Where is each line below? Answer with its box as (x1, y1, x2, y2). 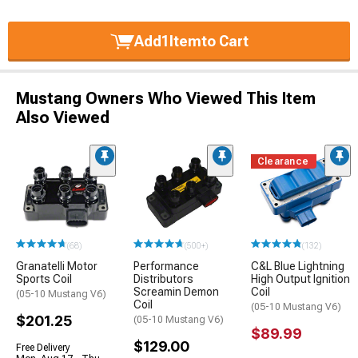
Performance (133, 259, 199, 272)
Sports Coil (16, 272, 72, 285)
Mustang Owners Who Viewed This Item (16, 89, 316, 109)
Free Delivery (16, 341, 70, 353)
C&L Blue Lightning (251, 259, 344, 272)
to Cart (201, 33, 249, 50)
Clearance (257, 156, 309, 168)
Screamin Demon (133, 284, 219, 298)
